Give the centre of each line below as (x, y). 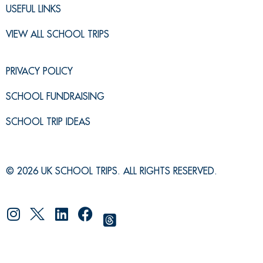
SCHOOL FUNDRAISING (55, 96)
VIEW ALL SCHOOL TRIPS (58, 34)
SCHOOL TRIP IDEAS (48, 122)
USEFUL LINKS (33, 9)
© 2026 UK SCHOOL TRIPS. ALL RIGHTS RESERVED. (112, 171)
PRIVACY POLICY (39, 71)
